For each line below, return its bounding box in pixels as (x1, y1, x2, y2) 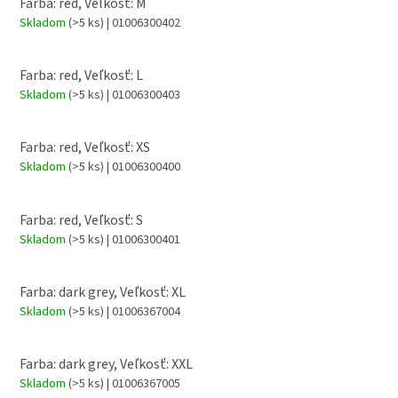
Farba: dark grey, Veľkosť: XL (20, 283, 186, 303)
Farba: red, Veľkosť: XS (20, 138, 150, 158)
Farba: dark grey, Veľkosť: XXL (20, 354, 193, 375)
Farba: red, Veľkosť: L (20, 65, 143, 85)
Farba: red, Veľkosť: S (20, 210, 143, 230)
